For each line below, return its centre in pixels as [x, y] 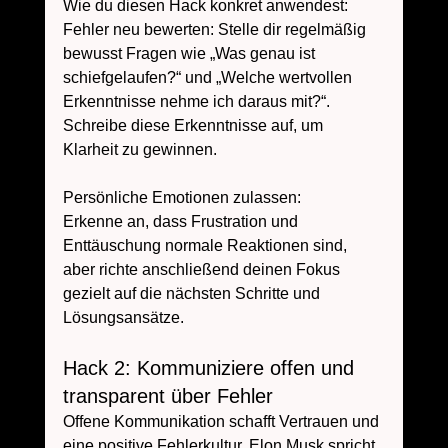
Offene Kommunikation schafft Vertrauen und [222, 422]
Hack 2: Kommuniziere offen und [211, 368]
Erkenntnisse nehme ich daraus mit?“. [198, 102]
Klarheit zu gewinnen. [139, 150]
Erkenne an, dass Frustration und [182, 222]
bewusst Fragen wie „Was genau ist [190, 54]
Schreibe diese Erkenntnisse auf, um [194, 126]
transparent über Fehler [167, 396]
